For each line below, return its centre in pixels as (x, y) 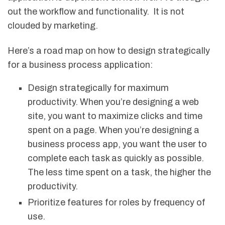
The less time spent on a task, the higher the (119, 172)
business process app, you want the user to (117, 144)
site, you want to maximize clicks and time (115, 116)
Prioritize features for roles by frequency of (117, 202)
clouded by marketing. (53, 26)
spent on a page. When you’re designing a (114, 130)
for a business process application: (80, 65)
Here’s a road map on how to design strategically (109, 51)
